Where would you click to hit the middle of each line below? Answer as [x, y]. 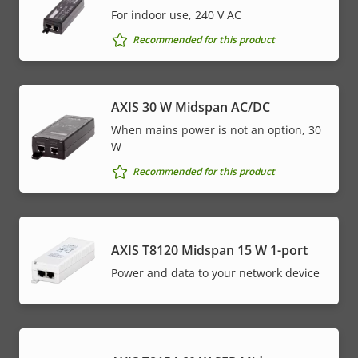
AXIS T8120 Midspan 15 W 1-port [209, 250]
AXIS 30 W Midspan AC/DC [191, 107]
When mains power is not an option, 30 [216, 129]
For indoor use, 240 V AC [176, 14]
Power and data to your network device [215, 272]
